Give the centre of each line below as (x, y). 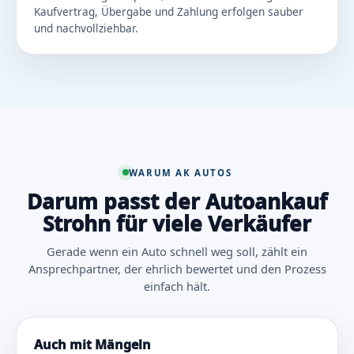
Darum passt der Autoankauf (177, 201)
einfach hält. (177, 286)
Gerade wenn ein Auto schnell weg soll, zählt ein (177, 251)
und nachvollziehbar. (86, 28)
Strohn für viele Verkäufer (177, 223)
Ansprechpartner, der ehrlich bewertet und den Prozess (177, 268)
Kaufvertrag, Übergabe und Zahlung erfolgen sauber (169, 12)
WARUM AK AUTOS (180, 172)
